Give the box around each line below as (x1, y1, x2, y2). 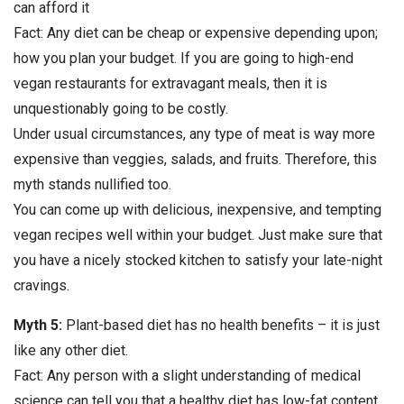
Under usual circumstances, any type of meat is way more (14, 125, 375, 143)
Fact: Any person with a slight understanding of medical (14, 367, 361, 385)
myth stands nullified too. (14, 176, 171, 194)
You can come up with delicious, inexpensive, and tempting (14, 201, 381, 219)
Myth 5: (14, 317, 66, 335)
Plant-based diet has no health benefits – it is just (66, 317, 380, 335)
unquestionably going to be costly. (14, 100, 228, 118)
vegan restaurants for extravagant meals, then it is (14, 75, 327, 93)
